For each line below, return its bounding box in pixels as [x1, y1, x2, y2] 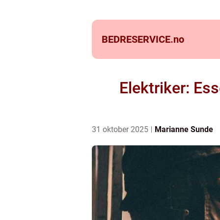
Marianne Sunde [155, 125, 213, 134]
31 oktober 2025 [92, 125, 150, 134]
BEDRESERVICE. [102, 33, 173, 45]
